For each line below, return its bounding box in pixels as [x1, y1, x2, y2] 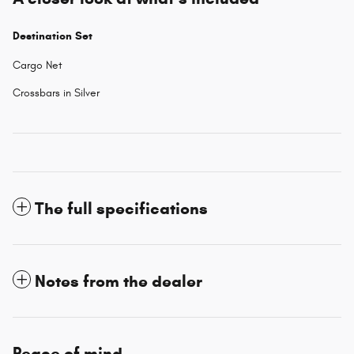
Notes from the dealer [35, 270, 202, 292]
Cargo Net [13, 58, 62, 72]
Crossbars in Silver [13, 85, 100, 100]
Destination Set [13, 28, 92, 43]
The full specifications [35, 198, 208, 219]
